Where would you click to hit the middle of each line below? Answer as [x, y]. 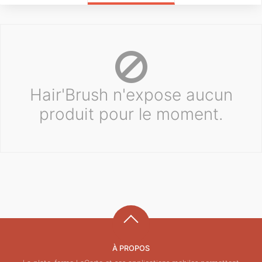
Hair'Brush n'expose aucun [131, 94]
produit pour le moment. [131, 114]
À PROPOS [131, 248]
